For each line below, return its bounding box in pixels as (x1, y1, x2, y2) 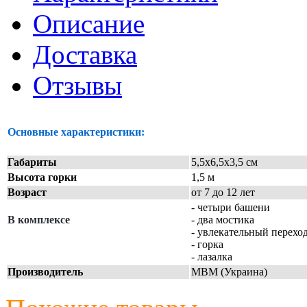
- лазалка (191, 251, 232, 263)
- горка (191, 238, 223, 251)
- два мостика (191, 214, 254, 226)
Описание (33, 9, 145, 39)
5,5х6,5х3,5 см (191, 156, 258, 169)
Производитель (8, 266, 83, 278)
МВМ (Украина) (191, 266, 267, 278)
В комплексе (8, 214, 70, 226)
